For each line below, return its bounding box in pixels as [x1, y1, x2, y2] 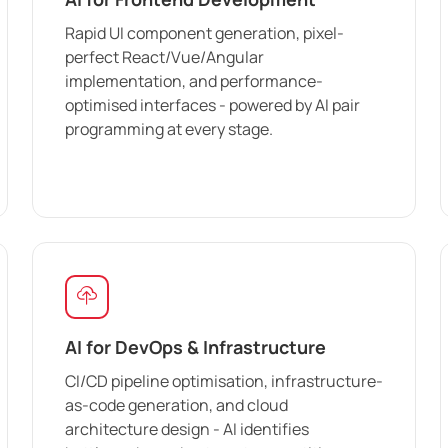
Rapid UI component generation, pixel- [65, 21, 344, 44]
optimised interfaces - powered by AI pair [65, 93, 360, 116]
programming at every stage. [65, 117, 273, 140]
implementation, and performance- [65, 69, 323, 92]
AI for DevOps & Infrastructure [65, 334, 326, 359]
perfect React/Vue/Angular [65, 45, 264, 68]
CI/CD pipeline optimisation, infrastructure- [65, 369, 383, 392]
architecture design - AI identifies [65, 417, 309, 440]
